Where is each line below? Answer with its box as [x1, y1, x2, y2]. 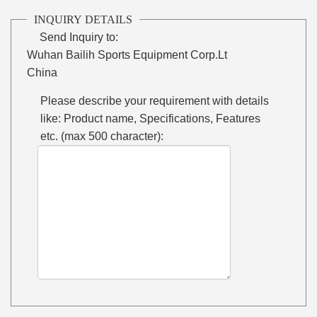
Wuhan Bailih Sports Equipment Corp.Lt [27, 48, 228, 61]
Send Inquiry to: [40, 30, 119, 43]
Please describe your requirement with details [40, 94, 270, 107]
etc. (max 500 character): [40, 129, 164, 142]
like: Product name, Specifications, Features [40, 112, 261, 125]
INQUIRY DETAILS [34, 13, 133, 25]
